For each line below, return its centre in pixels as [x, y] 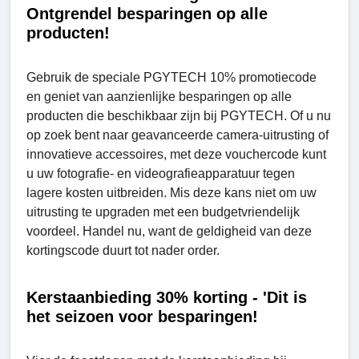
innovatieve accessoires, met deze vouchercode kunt [176, 154]
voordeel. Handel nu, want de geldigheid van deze [169, 231]
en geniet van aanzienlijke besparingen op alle [159, 96]
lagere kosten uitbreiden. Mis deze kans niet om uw [171, 192]
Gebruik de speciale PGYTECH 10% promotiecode [171, 77]
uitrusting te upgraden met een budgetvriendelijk [163, 212]
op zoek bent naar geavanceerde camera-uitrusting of [177, 135]
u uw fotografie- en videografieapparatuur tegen [161, 173]
